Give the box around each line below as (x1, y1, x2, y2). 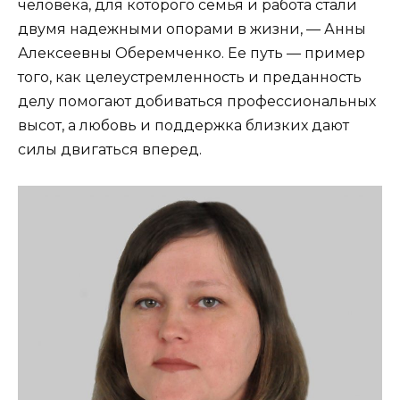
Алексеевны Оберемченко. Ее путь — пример (18, 44, 365, 62)
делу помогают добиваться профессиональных (18, 92, 376, 110)
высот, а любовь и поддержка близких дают (18, 116, 349, 134)
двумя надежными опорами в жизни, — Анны (18, 20, 366, 37)
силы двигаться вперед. (18, 140, 202, 158)
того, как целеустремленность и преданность (18, 68, 362, 86)
